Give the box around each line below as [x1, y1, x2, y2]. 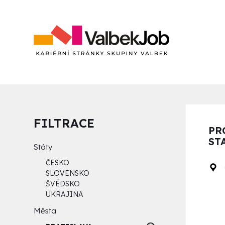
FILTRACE [34, 116, 95, 131]
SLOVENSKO [46, 169, 90, 178]
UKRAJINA [46, 190, 83, 199]
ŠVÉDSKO [46, 179, 80, 188]
